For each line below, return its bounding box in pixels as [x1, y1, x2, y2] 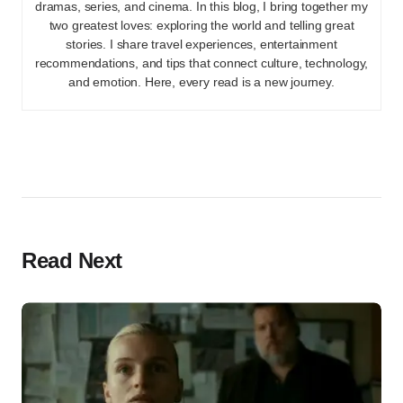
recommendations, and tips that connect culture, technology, [34, 56, 369, 71]
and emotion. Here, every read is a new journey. [68, 75, 335, 90]
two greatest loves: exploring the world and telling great [49, 18, 354, 33]
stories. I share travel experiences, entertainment [66, 37, 337, 52]
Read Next [22, 248, 122, 273]
